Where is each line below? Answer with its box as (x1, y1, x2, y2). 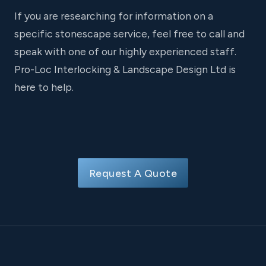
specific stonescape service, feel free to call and (14, 27, 245, 40)
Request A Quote (88, 167, 178, 180)
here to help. (14, 81, 74, 94)
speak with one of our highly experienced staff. (14, 45, 236, 58)
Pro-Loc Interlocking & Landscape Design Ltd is (14, 63, 236, 76)
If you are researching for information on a (14, 9, 213, 23)
